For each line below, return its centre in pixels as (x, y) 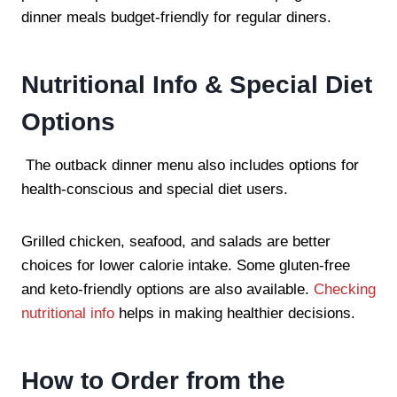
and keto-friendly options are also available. (167, 289)
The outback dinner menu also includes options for (190, 165)
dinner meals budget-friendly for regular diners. (176, 17)
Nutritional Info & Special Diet (197, 84)
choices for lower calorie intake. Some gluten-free (186, 265)
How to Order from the (153, 380)
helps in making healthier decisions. (235, 313)
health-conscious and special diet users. (155, 189)
